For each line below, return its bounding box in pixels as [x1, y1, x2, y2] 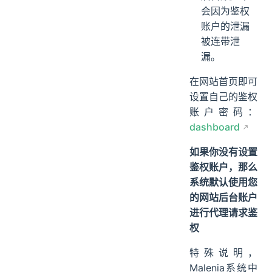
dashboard [189, 120, 240, 133]
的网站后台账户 [189, 191, 257, 203]
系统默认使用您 [189, 175, 257, 188]
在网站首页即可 [189, 75, 257, 87]
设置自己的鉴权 [189, 90, 257, 103]
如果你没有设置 [189, 145, 257, 158]
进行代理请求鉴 [189, 206, 257, 219]
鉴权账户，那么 [189, 160, 257, 173]
